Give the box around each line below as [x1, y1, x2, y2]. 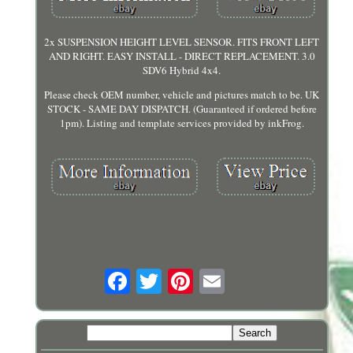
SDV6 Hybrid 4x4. [143, 63, 221, 78]
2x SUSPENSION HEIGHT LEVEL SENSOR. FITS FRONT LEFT [44, 35, 320, 50]
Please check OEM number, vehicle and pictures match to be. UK [44, 87, 320, 102]
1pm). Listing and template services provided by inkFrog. [59, 116, 304, 131]
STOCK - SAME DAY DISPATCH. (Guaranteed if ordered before [46, 102, 317, 117]
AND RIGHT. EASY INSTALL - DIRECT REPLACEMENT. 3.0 [48, 49, 315, 64]
